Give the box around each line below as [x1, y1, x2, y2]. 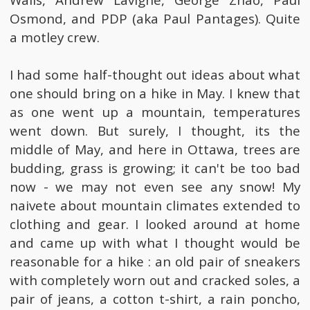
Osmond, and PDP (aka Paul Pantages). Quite [9, 10, 301, 28]
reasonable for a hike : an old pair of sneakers [9, 253, 301, 271]
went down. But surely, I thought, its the [9, 122, 301, 140]
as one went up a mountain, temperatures [9, 103, 301, 122]
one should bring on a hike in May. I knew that [9, 84, 301, 103]
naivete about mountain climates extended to [9, 197, 301, 215]
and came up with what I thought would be [9, 234, 301, 253]
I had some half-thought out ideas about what [9, 66, 301, 84]
